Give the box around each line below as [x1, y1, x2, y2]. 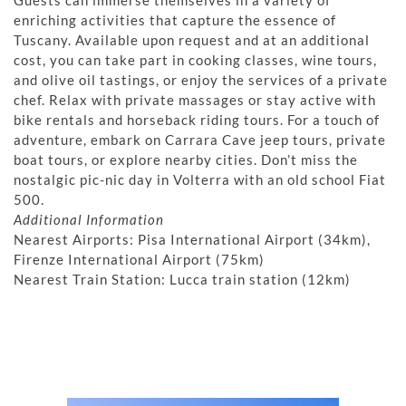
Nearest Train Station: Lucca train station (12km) [14, 271, 351, 288]
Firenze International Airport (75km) [14, 251, 265, 268]
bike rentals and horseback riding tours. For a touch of [14, 111, 380, 129]
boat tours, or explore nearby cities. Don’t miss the [14, 151, 358, 169]
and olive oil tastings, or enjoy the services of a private [14, 72, 388, 89]
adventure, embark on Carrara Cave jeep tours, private [14, 131, 386, 149]
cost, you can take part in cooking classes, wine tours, [14, 52, 377, 69]
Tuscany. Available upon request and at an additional [14, 32, 370, 49]
